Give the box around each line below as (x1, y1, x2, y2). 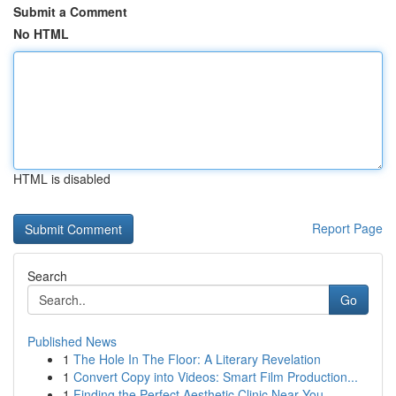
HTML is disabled (13, 170, 110, 187)
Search (27, 267, 67, 285)
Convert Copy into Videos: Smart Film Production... (73, 368, 358, 385)
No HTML (13, 25, 69, 42)
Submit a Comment (13, 3, 127, 20)
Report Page (312, 219, 383, 237)
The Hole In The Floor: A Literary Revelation (73, 350, 321, 368)
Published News (27, 332, 117, 350)
